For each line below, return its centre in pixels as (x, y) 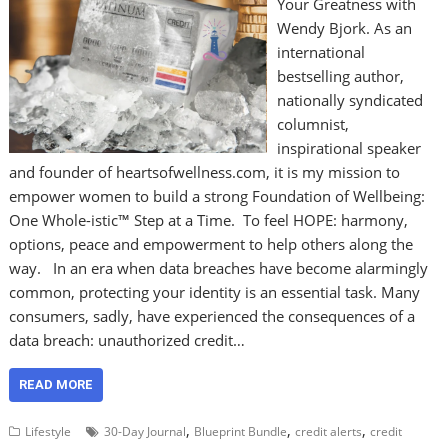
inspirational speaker (348, 148)
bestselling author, (340, 76)
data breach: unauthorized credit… (127, 340)
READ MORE (56, 384)
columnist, (312, 124)
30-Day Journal (145, 431)
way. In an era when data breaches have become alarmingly (219, 268)
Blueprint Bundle (241, 431)
